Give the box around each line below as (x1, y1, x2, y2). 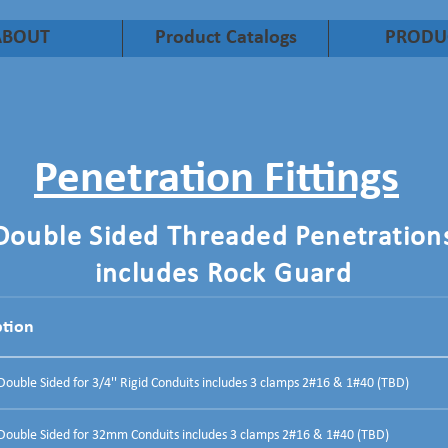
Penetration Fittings (34, 157, 399, 202)
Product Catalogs (154, 28, 297, 48)
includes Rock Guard (94, 261, 353, 289)
